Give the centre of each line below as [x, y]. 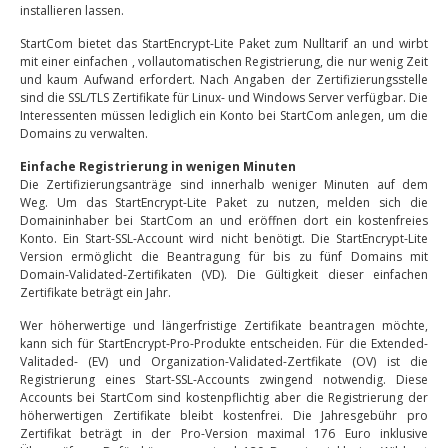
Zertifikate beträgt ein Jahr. [95, 292]
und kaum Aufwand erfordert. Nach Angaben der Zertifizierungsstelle [224, 79]
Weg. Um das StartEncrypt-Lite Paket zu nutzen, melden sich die [224, 202]
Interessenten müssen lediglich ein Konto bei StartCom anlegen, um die [224, 115]
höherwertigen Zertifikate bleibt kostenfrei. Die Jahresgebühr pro [224, 415]
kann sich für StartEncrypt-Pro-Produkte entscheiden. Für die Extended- [224, 343]
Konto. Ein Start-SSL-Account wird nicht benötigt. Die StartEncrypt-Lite [224, 238]
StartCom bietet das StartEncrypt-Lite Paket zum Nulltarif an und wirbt [224, 43]
